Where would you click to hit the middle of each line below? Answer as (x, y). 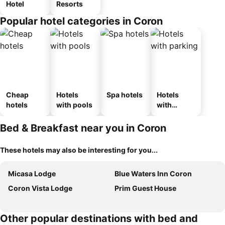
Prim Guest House (145, 188)
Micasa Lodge (32, 174)
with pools (74, 105)
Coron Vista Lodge (40, 188)
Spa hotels (125, 95)
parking (170, 115)
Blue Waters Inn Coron (153, 174)
